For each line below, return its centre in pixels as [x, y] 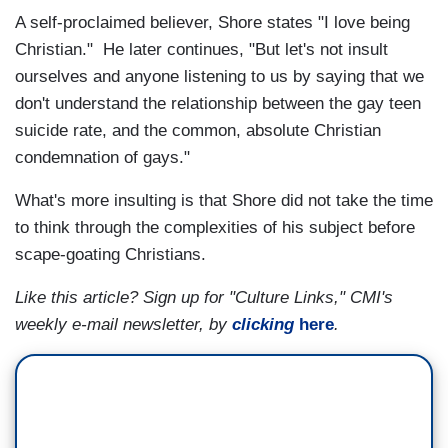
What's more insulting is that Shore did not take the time [224, 201]
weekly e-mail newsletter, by [123, 325]
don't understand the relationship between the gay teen [218, 104]
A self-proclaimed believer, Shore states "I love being [212, 23]
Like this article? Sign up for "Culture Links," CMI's [204, 298]
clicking [263, 325]
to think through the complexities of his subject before [215, 228]
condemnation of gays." [102, 158]
